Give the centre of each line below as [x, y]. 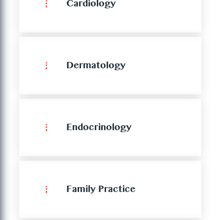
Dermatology [96, 67]
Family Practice [101, 191]
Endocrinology [99, 129]
